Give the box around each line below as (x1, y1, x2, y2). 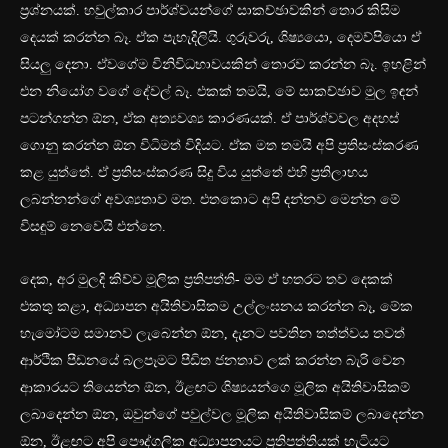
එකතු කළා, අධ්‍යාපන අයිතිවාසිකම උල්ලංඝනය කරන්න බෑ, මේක (20, 299, 413, 315)
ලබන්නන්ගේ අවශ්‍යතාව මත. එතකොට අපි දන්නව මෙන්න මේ (20, 192, 400, 208)
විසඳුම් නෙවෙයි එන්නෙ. (20, 219, 166, 235)
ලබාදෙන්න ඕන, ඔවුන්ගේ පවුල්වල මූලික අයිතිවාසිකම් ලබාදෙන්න (20, 407, 424, 423)
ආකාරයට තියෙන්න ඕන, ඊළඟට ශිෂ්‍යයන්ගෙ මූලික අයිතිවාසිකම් (20, 380, 410, 396)
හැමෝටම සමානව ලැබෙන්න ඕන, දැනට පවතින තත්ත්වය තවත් (20, 326, 405, 342)
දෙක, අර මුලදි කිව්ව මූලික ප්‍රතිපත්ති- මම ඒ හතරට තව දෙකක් (20, 272, 393, 288)
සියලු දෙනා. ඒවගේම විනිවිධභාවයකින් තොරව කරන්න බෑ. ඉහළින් (20, 57, 426, 73)
